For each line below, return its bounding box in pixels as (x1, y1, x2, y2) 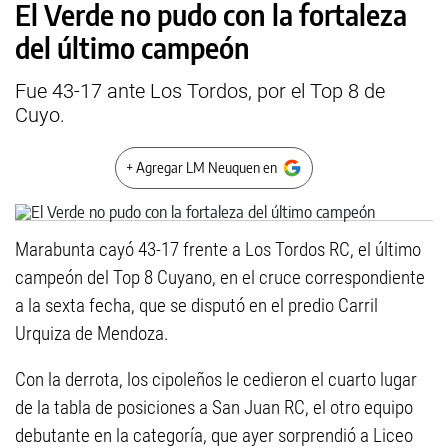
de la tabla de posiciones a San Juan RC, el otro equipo (15, 396, 413, 419)
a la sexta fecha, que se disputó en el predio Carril (15, 294, 378, 317)
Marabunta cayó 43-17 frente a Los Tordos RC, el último (15, 238, 421, 261)
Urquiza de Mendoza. (15, 322, 169, 345)
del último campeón (15, 30, 250, 65)
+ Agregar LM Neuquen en (126, 159, 277, 176)
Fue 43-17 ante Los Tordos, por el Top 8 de (15, 79, 385, 103)
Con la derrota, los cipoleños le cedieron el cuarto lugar (15, 368, 417, 391)
